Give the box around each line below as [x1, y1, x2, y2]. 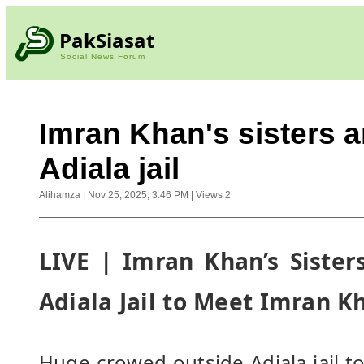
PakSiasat [59, 26, 154, 54]
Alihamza [39, 189, 80, 201]
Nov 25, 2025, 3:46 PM [88, 189, 188, 201]
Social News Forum [60, 51, 145, 61]
